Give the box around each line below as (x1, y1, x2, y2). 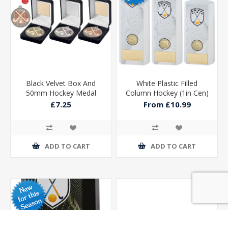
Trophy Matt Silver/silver (21, 97, 101, 107)
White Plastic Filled (136, 78, 198, 88)
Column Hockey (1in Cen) (125, 88, 209, 98)
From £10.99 (143, 99, 191, 110)
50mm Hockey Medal (25, 88, 96, 98)
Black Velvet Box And (26, 78, 96, 88)
